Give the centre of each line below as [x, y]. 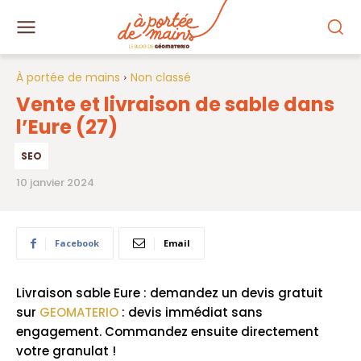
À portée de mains [68, 77]
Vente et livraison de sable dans [175, 104]
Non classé [161, 77]
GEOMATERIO [79, 313]
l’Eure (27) [67, 127]
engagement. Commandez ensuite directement [168, 332]
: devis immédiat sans [191, 313]
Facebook [77, 243]
